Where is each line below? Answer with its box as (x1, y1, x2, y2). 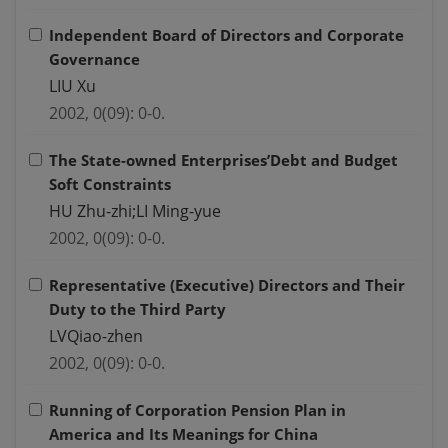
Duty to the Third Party (49, 299, 226, 320)
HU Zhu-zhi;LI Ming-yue (49, 200, 221, 223)
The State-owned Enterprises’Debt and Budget (49, 150, 398, 171)
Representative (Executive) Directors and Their (49, 275, 405, 296)
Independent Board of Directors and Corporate (49, 25, 404, 46)
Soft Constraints (49, 174, 171, 195)
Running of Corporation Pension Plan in (49, 400, 346, 421)
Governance (49, 49, 140, 70)
